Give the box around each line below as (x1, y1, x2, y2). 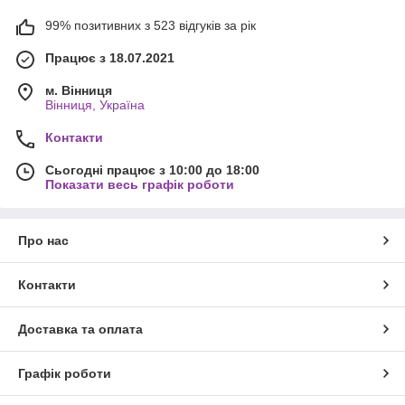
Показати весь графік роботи (45, 177, 234, 193)
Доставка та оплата (18, 322, 143, 337)
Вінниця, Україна (45, 98, 145, 113)
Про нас (18, 233, 69, 249)
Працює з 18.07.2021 (45, 51, 174, 66)
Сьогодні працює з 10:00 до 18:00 (45, 163, 259, 178)
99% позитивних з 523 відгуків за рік (45, 18, 256, 33)
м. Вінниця (45, 83, 112, 99)
